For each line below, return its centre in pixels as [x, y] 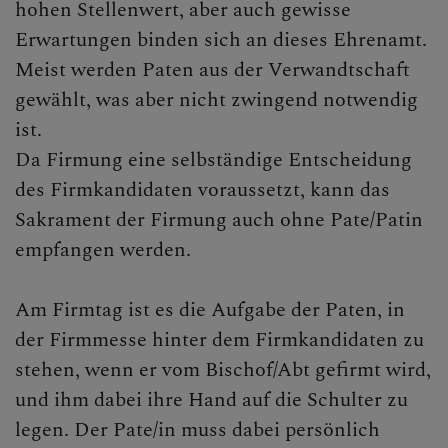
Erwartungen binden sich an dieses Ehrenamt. [221, 39]
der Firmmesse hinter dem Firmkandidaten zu [219, 339]
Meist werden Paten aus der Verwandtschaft [212, 69]
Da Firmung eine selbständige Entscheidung [213, 159]
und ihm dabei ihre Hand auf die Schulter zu [211, 399]
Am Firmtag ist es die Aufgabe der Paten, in [210, 309]
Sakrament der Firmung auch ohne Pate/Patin [219, 219]
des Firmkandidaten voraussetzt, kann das [202, 189]
